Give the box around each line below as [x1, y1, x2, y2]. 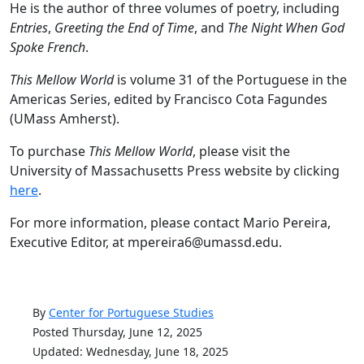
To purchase [10, 142, 89, 160]
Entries [10, 19, 48, 37]
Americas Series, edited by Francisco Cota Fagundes [10, 90, 327, 108]
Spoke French [10, 38, 85, 56]
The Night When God [227, 19, 344, 37]
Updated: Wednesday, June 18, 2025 [32, 344, 228, 359]
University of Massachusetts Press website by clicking [10, 162, 340, 180]
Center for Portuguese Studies [49, 305, 214, 320]
